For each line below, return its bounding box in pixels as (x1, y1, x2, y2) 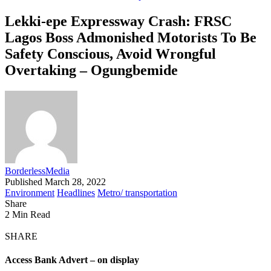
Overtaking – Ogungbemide (5, 62, 178, 78)
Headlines (57, 187, 95, 198)
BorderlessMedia (5, 165, 70, 176)
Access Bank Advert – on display (5, 255, 139, 266)
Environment (5, 187, 54, 198)
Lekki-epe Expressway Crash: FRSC (5, 13, 232, 29)
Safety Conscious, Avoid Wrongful (5, 45, 216, 62)
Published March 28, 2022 (5, 176, 106, 187)
